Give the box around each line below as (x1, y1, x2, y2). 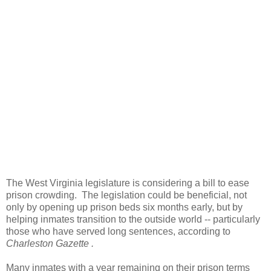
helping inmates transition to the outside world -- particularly (6, 214, 260, 224)
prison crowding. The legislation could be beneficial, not (6, 189, 247, 200)
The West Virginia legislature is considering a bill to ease (6, 177, 249, 188)
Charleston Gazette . (6, 238, 94, 249)
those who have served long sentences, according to (6, 226, 230, 237)
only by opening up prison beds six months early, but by (6, 201, 243, 212)
